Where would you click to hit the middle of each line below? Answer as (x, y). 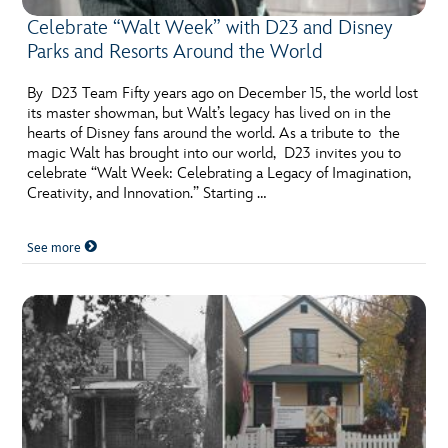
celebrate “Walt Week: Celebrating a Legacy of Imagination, (219, 173)
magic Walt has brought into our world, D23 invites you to (214, 153)
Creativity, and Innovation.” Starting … (147, 193)
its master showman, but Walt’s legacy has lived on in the (209, 113)
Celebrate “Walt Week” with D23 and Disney (210, 27)
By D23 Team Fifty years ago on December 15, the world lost (223, 93)
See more (56, 247)
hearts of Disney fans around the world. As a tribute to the (214, 133)
